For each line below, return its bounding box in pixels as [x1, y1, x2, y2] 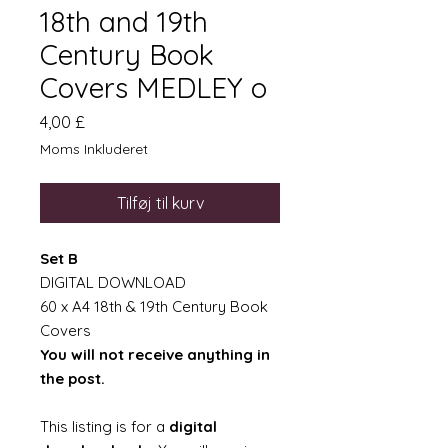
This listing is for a [40, 417, 169, 436]
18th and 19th [40, 4, 208, 39]
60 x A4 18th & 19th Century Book [40, 297, 268, 316]
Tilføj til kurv [116, 193, 204, 213]
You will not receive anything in [40, 345, 270, 364]
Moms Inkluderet [40, 140, 148, 158]
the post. [40, 369, 105, 388]
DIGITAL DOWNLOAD [40, 273, 190, 292]
